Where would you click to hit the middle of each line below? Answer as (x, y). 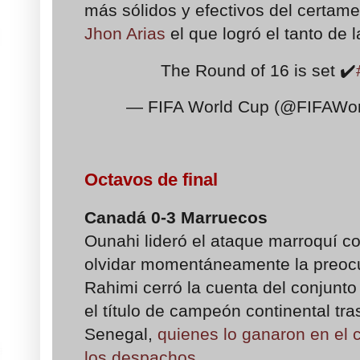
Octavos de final (151, 180)
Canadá (118, 217)
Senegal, (121, 333)
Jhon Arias (125, 34)
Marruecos (227, 217)
